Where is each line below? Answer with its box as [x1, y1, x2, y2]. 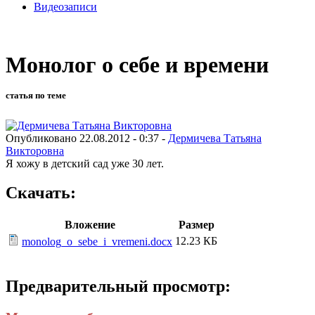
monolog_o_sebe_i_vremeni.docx [22, 236, 172, 248]
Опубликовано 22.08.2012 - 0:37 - [6, 131, 168, 144]
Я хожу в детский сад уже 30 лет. [6, 157, 164, 169]
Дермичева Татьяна [168, 131, 262, 144]
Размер [178, 219, 214, 231]
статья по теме [6, 90, 66, 101]
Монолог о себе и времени [6, 52, 269, 78]
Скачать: [6, 184, 76, 202]
